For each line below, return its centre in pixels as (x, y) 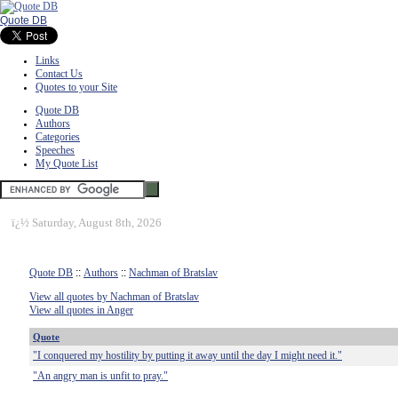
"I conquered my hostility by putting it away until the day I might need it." (187, 355)
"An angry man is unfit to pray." (100, 376)
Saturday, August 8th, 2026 (97, 223)
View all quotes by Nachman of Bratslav (114, 297)
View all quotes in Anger (81, 310)
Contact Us (59, 74)
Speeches (55, 150)
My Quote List (67, 163)
